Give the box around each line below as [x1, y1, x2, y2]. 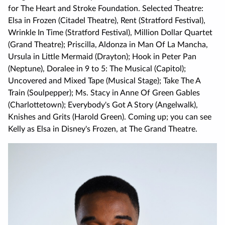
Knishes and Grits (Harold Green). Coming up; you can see [8, 113, 211, 122]
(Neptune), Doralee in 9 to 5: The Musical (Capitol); [8, 65, 186, 73]
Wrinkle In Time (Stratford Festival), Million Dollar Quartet [8, 29, 212, 37]
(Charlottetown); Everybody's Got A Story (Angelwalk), [8, 101, 198, 109]
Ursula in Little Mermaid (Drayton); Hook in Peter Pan [8, 53, 196, 61]
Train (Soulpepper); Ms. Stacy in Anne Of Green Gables [8, 89, 200, 97]
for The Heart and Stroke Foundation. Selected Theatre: [8, 5, 203, 13]
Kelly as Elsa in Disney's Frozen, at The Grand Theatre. [8, 125, 197, 134]
